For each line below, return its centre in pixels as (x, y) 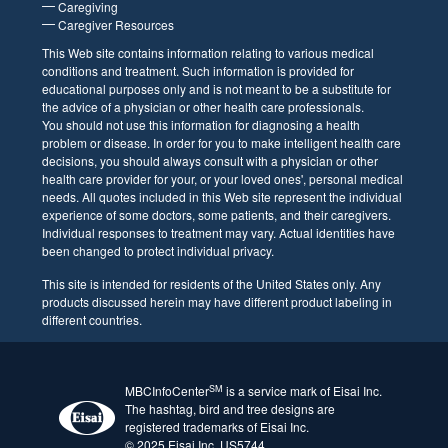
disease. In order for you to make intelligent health (210, 362)
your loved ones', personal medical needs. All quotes (217, 416)
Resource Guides (150, 145)
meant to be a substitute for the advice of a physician (219, 308)
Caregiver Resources (161, 220)
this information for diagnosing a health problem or (211, 344)
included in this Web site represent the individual (206, 434)
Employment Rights (156, 126)
